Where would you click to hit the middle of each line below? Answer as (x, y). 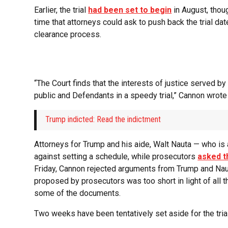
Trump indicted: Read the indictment (103, 120)
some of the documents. (78, 193)
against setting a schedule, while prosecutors (116, 157)
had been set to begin (130, 10)
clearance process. (68, 35)
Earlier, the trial (61, 10)
